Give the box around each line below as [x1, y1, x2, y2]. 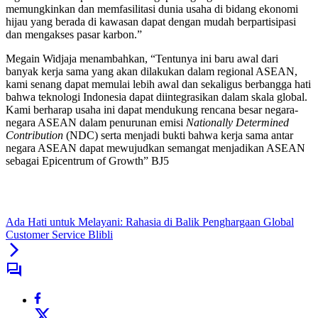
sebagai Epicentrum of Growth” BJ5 [6, 155, 169, 168]
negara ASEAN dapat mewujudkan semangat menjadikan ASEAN [6, 142, 305, 155]
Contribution [6, 129, 66, 142]
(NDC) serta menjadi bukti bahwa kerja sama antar [66, 129, 293, 142]
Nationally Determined [186, 116, 289, 129]
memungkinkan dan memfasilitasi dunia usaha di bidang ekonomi [6, 3, 298, 16]
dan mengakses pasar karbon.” [6, 28, 142, 41]
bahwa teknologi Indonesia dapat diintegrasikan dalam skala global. [6, 91, 307, 104]
